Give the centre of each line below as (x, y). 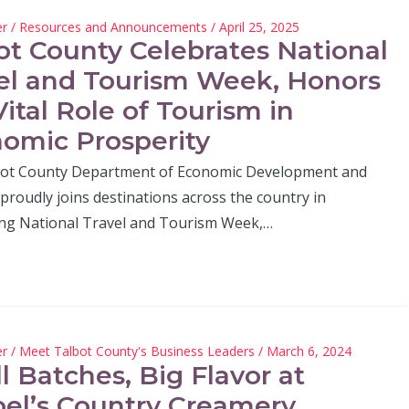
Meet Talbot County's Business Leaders (136, 351)
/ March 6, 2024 (304, 351)
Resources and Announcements (113, 26)
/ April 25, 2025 (255, 26)
